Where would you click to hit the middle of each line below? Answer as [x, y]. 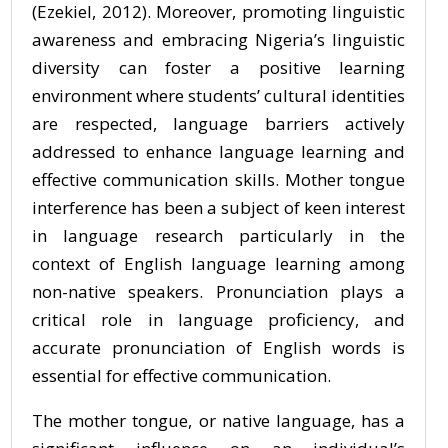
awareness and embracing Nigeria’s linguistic [219, 39]
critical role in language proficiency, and [219, 319]
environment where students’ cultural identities [219, 95]
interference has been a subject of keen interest [219, 207]
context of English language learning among [219, 263]
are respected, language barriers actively [219, 123]
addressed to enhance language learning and [219, 151]
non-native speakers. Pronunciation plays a [219, 291]
